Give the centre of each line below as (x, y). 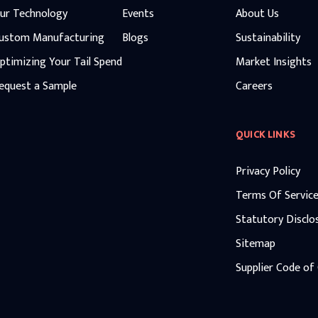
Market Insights (273, 62)
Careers (254, 86)
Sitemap (255, 243)
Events (138, 13)
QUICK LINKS (265, 134)
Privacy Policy (268, 171)
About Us (257, 13)
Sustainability (268, 38)
